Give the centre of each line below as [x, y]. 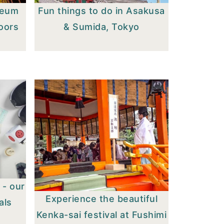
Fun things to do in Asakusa [101, 10]
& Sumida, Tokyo [101, 26]
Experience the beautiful [102, 198]
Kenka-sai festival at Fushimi [101, 214]
